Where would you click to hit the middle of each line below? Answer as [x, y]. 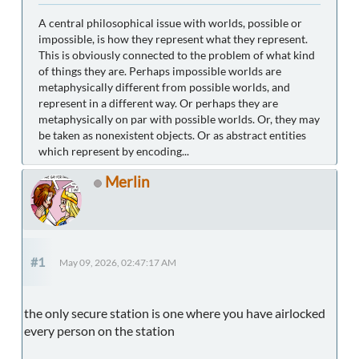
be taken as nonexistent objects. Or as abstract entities [172, 135]
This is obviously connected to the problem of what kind [177, 55]
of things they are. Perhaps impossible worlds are [160, 71]
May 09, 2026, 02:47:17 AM [118, 263]
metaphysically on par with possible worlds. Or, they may [179, 119]
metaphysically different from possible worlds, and [164, 87]
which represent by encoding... [114, 151]
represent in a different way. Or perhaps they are [158, 103]
